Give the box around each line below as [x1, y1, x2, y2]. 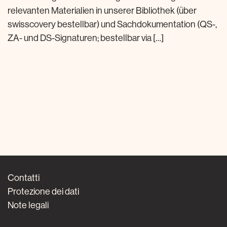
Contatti [8, 172, 40, 183]
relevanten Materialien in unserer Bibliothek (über [8, 5, 197, 16]
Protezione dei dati [8, 185, 79, 197]
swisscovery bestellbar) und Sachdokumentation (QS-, [8, 18, 217, 30]
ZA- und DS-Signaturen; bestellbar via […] [8, 32, 164, 44]
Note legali [8, 199, 49, 211]
